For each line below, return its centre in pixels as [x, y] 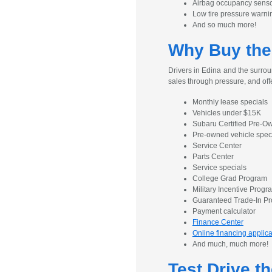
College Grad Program [229, 178]
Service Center [217, 146]
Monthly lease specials [230, 102]
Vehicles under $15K [226, 113]
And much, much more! [230, 244]
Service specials [219, 168]
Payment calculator [224, 211]
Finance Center [218, 222]
